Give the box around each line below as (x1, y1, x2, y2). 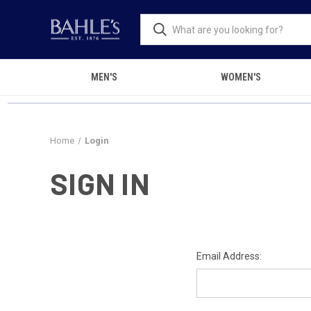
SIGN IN (50, 166, 150, 201)
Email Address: (196, 251, 262, 262)
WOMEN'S (220, 72, 261, 83)
